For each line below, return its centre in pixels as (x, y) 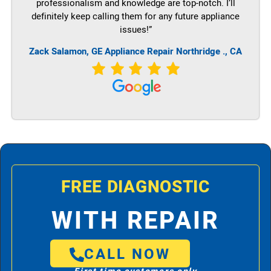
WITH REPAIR (135, 221)
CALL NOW (128, 254)
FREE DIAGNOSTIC (135, 187)
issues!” (135, 30)
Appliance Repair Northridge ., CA (173, 52)
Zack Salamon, (60, 52)
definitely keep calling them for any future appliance (135, 16)
